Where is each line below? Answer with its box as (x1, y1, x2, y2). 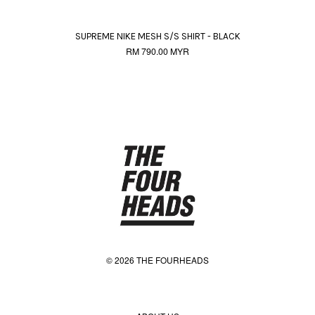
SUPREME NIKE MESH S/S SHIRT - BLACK (75, 31, 240, 41)
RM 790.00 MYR (126, 45, 189, 57)
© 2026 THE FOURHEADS (106, 254, 209, 266)
